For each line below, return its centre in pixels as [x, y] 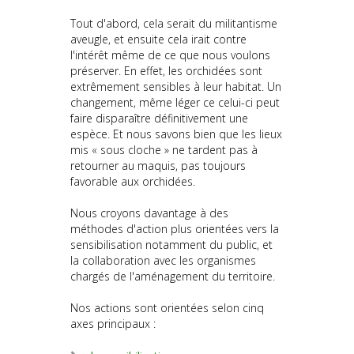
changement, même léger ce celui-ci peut [175, 103]
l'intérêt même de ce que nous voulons [170, 55]
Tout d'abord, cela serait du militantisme [174, 24]
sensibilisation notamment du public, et [171, 245]
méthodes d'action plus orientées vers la [175, 229]
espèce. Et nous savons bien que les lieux [176, 134]
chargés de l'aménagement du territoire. [173, 277]
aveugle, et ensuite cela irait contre [158, 40]
